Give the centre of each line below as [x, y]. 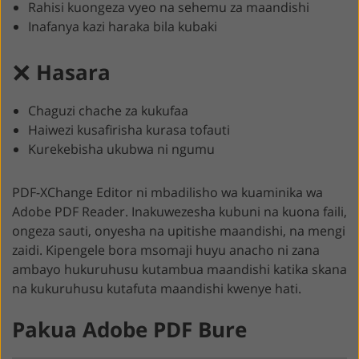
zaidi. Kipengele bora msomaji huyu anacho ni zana [166, 250]
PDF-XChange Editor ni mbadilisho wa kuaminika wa [167, 193]
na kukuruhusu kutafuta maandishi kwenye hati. [157, 289]
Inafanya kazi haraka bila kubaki [123, 27]
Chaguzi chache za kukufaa [108, 111]
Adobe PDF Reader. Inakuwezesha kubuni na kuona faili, [179, 212]
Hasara [73, 73]
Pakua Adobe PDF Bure [129, 330]
